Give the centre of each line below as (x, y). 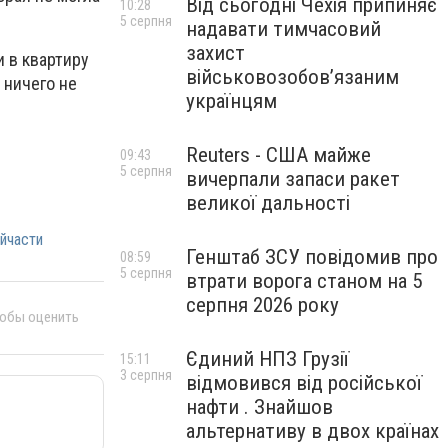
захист (215, 53)
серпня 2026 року (262, 305)
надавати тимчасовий (283, 29)
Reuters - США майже (278, 155)
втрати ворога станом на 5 (304, 281)
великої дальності (268, 203)
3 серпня (146, 375)
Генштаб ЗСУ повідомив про (312, 257)
